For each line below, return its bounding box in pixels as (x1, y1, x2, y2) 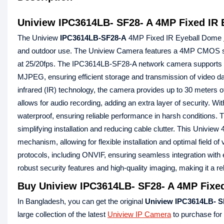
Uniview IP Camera (107, 210, 171, 218)
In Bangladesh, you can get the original (17, 197, 145, 205)
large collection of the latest (17, 210, 107, 218)
